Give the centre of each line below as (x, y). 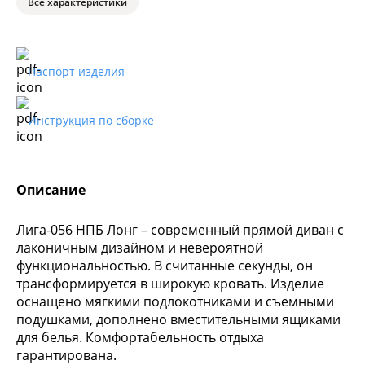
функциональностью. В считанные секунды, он (165, 266)
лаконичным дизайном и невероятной (140, 248)
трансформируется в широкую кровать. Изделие (170, 284)
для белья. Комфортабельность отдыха (140, 338)
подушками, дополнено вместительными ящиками (178, 320)
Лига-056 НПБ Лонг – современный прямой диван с (180, 230)
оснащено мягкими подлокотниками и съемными (175, 302)
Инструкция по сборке (91, 121)
